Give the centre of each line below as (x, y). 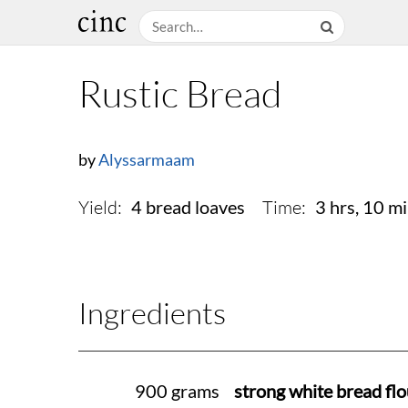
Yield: (100, 208)
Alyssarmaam (147, 160)
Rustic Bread (180, 93)
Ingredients (152, 313)
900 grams (177, 392)
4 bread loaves (188, 208)
